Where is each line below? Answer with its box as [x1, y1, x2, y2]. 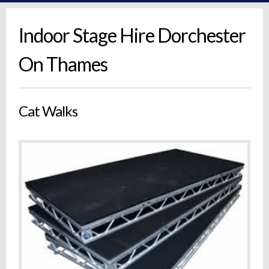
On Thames [19, 52, 108, 76]
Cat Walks [19, 102, 78, 120]
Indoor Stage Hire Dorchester [19, 23, 246, 47]
